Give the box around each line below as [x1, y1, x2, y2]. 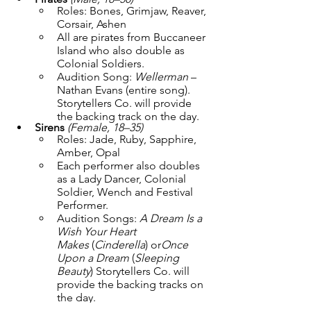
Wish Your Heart [57, 225, 139, 238]
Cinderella [94, 238, 145, 251]
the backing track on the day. [57, 110, 199, 123]
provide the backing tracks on [57, 278, 206, 291]
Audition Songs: [57, 212, 140, 225]
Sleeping [135, 251, 182, 264]
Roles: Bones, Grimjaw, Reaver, [57, 4, 209, 17]
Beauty [57, 264, 90, 278]
